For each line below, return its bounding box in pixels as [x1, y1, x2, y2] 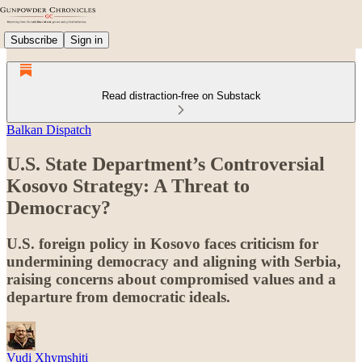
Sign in [70, 33, 103, 46]
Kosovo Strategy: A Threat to [6, 175, 250, 196]
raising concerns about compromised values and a [6, 270, 336, 288]
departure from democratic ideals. [6, 288, 230, 305]
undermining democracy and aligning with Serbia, [6, 252, 341, 270]
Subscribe [11, 33, 57, 46]
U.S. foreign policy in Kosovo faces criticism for [6, 234, 318, 252]
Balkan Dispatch [6, 123, 91, 137]
